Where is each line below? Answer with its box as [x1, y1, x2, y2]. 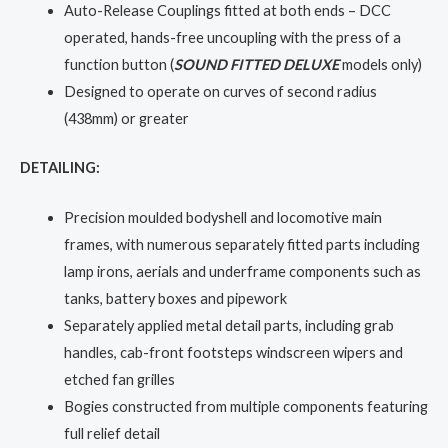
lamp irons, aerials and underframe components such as [63, 262, 421, 280]
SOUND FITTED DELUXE [173, 55, 339, 73]
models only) [338, 55, 422, 73]
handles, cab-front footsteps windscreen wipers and [63, 343, 403, 361]
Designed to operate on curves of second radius [63, 82, 377, 100]
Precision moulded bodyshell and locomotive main [63, 208, 382, 226]
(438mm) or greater [63, 109, 189, 127]
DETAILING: [20, 158, 100, 176]
